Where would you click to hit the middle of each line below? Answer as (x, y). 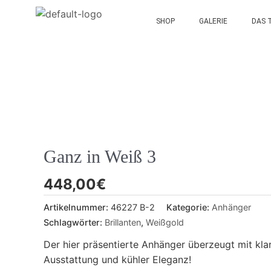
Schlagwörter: (74, 222)
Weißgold (165, 222)
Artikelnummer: (77, 207)
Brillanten (123, 222)
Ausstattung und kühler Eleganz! (117, 259)
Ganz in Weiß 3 (100, 156)
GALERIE (213, 21)
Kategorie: (189, 207)
